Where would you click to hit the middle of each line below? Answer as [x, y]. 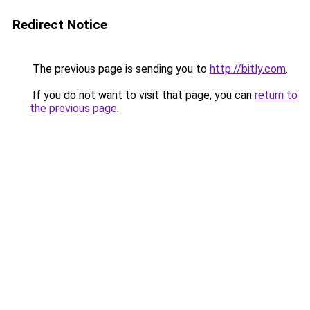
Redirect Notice [60, 25]
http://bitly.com [248, 69]
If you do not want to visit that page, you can [142, 95]
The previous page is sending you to [120, 69]
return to [276, 95]
